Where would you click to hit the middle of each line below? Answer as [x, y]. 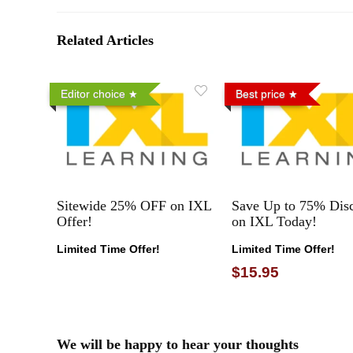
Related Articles [105, 40]
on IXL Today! [274, 221]
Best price [260, 93]
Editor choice [93, 93]
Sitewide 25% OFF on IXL [134, 205]
